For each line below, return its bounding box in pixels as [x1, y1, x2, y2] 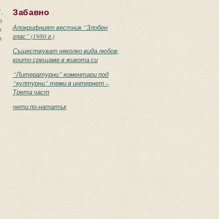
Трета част [13, 88, 49, 96]
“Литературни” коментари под [13, 70, 109, 79]
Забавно [13, 8, 49, 17]
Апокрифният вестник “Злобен [13, 23, 108, 32]
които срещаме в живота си [13, 55, 98, 64]
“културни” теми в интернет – [13, 79, 109, 88]
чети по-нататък [13, 102, 66, 111]
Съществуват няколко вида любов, [13, 46, 119, 55]
